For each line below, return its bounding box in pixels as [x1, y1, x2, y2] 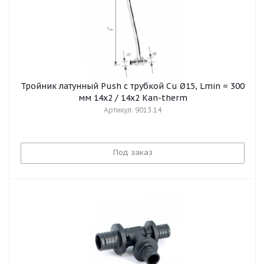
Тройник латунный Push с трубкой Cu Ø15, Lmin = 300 [21, 81, 245, 91]
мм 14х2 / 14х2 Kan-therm [78, 93, 187, 103]
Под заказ [113, 147, 153, 157]
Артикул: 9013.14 [104, 105, 161, 114]
